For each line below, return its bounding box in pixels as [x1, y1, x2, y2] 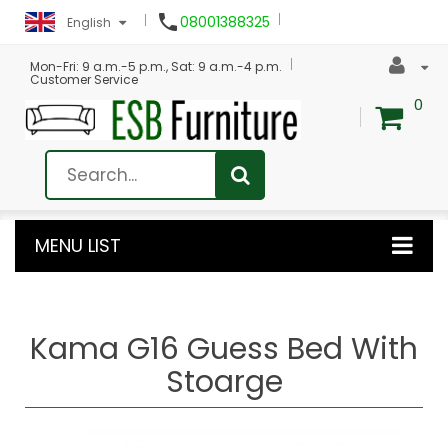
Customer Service [30, 71, 138, 88]
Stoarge [165, 360, 283, 403]
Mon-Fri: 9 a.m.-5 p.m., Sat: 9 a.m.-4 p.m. [30, 58, 282, 75]
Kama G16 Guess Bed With [30, 327, 418, 370]
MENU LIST [35, 232, 121, 258]
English [67, 14, 111, 31]
